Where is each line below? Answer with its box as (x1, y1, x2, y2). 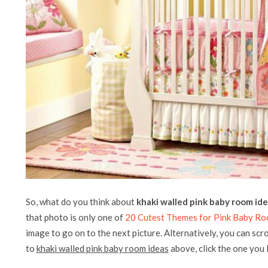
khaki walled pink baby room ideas (36, 243, 169, 254)
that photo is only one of (25, 212, 125, 223)
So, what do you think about (25, 196, 136, 208)
